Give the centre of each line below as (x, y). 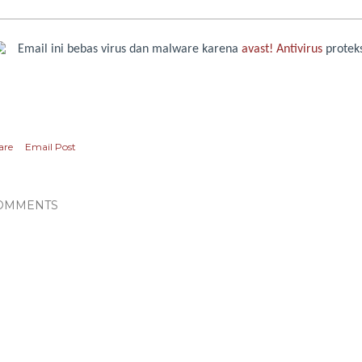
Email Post (51, 147)
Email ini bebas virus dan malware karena (130, 49)
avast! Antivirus (282, 49)
